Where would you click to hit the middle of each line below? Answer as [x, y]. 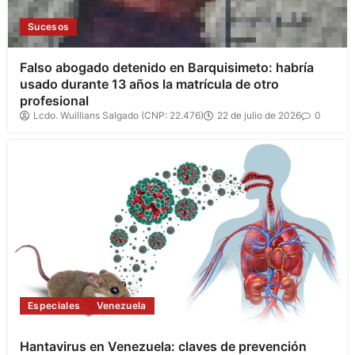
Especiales [54, 305]
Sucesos [49, 27]
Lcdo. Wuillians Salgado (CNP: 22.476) [118, 116]
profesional [54, 101]
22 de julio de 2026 [259, 116]
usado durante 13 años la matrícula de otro [149, 84]
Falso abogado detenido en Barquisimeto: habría [167, 68]
